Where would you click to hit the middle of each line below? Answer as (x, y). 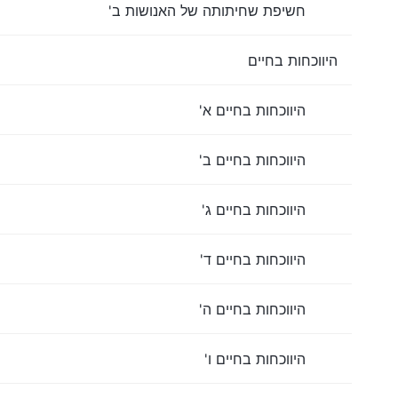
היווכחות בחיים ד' (253, 259)
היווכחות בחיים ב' (252, 159)
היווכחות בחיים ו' (255, 358)
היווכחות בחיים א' (252, 110)
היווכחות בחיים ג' (254, 209)
